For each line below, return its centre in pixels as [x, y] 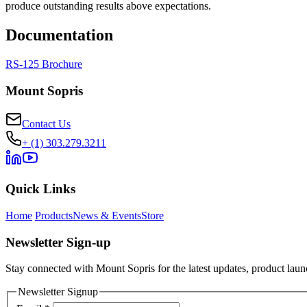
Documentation [59, 35]
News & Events [107, 215]
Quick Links [40, 189]
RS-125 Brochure [44, 64]
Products [54, 215]
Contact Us [46, 124]
